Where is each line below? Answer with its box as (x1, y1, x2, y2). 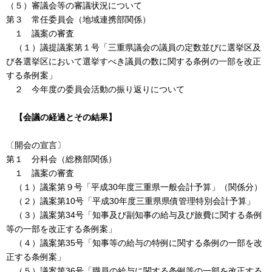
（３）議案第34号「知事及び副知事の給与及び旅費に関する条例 (6, 209, 262, 220)
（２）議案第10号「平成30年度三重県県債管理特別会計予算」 (6, 195, 255, 206)
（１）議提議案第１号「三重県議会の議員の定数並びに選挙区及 (6, 42, 261, 52)
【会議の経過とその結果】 (15, 112, 117, 122)
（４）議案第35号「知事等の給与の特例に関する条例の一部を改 (6, 237, 262, 248)
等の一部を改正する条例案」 (6, 223, 117, 234)
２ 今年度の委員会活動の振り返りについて (6, 84, 185, 94)
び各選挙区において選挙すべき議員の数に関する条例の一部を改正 (6, 56, 261, 66)
